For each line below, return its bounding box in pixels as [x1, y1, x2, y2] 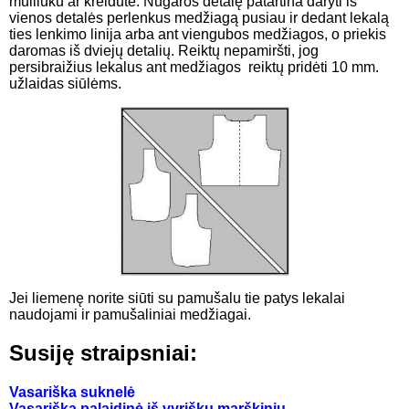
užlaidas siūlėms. [9, 76, 121, 92]
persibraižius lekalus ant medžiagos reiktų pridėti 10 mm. [9, 59, 379, 76]
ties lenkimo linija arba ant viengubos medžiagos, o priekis [9, 26, 386, 43]
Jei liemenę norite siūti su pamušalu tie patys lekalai [9, 289, 345, 306]
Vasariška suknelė [9, 384, 135, 401]
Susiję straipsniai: [9, 341, 197, 366]
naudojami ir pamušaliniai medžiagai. [9, 306, 251, 322]
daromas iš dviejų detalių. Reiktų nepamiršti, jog [9, 43, 319, 59]
